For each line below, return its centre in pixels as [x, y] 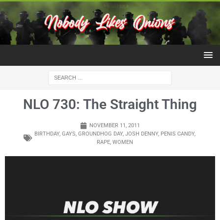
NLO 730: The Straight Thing [110, 105]
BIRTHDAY [47, 134]
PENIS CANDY [177, 134]
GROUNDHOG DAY [100, 134]
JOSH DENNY [141, 134]
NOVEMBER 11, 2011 [115, 126]
